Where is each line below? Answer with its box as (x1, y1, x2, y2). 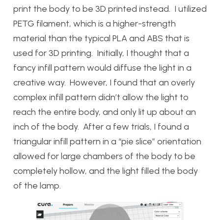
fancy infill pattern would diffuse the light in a (13, 62, 192, 74)
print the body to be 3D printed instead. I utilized (13, 3, 207, 15)
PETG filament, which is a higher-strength (13, 18, 176, 29)
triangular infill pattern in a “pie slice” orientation (13, 136, 201, 147)
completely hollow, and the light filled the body (13, 165, 198, 177)
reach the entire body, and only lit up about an (13, 107, 196, 118)
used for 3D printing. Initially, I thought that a (13, 48, 189, 59)
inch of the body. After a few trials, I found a (13, 121, 189, 133)
